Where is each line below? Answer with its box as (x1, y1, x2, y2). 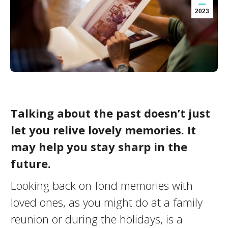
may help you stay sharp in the (10, 139, 187, 154)
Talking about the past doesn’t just (10, 105, 210, 121)
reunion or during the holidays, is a (10, 211, 183, 226)
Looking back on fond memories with (10, 178, 193, 193)
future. (10, 156, 51, 171)
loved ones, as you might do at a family (10, 194, 203, 210)
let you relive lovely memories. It (10, 122, 196, 137)
